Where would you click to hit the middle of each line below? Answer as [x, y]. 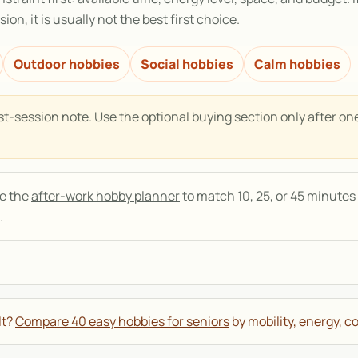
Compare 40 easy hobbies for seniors [122, 322]
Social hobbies [187, 64]
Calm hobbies [297, 64]
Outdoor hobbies [67, 64]
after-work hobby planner [105, 196]
